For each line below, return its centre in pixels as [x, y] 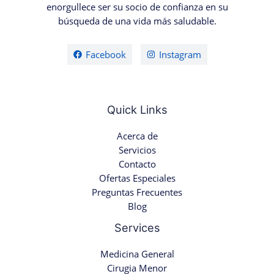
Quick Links [137, 109]
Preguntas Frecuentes [137, 192]
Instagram [180, 54]
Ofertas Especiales [137, 178]
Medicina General [137, 254]
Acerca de [137, 135]
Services [137, 227]
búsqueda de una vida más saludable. [137, 21]
